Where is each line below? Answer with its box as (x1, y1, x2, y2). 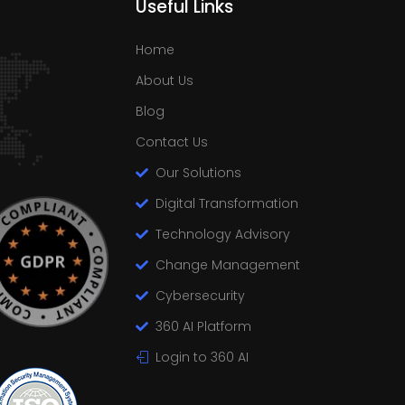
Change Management (155, 255, 300, 274)
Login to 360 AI (155, 347, 249, 366)
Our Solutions (155, 163, 241, 182)
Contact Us (135, 132, 208, 151)
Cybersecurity (155, 286, 245, 305)
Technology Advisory (155, 224, 290, 243)
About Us (135, 71, 193, 89)
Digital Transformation (155, 193, 298, 212)
